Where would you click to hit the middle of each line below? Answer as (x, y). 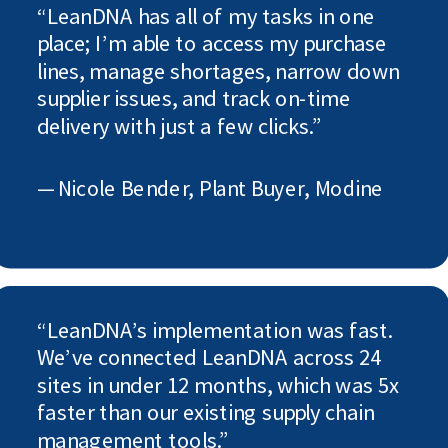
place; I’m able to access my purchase (211, 43)
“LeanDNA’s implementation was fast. (214, 330)
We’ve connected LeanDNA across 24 (209, 357)
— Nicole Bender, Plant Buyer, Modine (210, 187)
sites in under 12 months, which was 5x (217, 385)
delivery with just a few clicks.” (179, 126)
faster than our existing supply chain (205, 412)
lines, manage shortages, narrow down (217, 71)
